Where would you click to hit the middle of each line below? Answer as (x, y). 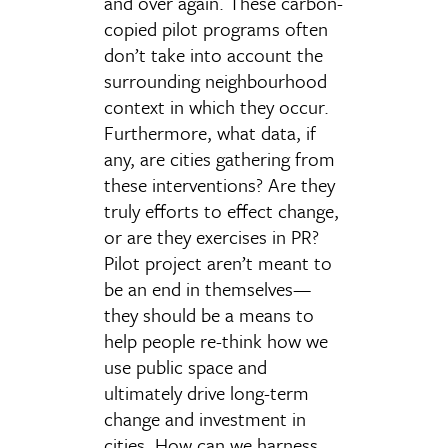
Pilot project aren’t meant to (218, 262)
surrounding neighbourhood (215, 80)
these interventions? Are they (219, 184)
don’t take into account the (213, 54)
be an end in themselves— (207, 288)
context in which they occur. (216, 106)
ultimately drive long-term (206, 392)
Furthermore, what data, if (210, 132)
